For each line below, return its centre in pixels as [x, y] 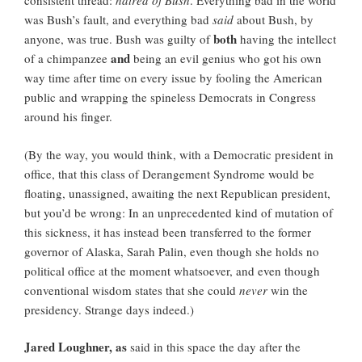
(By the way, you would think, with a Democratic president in [179, 154]
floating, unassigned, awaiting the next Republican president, [177, 193]
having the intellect [286, 39]
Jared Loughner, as [76, 347]
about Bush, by [274, 20]
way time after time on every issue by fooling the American [173, 78]
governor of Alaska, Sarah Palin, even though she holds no [172, 251]
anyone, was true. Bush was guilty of [119, 39]
